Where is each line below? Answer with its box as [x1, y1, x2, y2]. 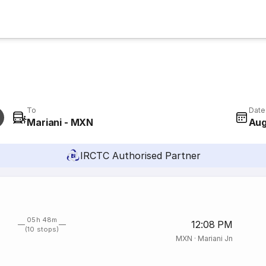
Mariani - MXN [27, 116, 93, 128]
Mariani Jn [197, 234, 233, 243]
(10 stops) [25, 225, 59, 233]
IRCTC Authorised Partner [80, 150, 201, 161]
